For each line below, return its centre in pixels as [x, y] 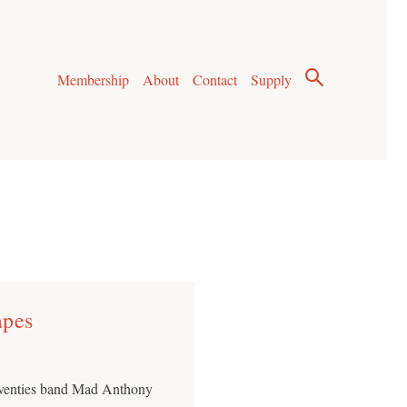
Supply [272, 80]
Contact [215, 80]
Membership [93, 80]
